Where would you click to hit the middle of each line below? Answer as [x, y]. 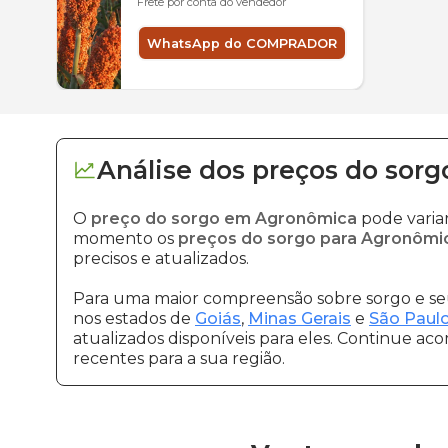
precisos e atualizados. [161, 258]
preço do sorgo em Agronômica [224, 218]
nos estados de [134, 318]
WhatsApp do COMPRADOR [242, 43]
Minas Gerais [299, 318]
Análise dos [171, 170]
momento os [125, 238]
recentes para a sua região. [179, 358]
